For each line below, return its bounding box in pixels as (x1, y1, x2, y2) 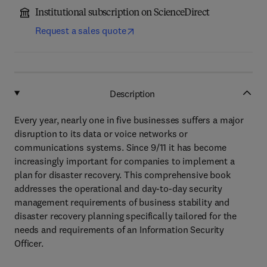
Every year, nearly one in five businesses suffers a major (14, 114, 244, 126)
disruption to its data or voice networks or (14, 128, 188, 139)
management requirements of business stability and (14, 196, 230, 208)
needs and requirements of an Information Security (14, 223, 225, 235)
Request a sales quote (35, 24, 126, 36)
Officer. (14, 237, 44, 249)
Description (110, 87, 155, 100)
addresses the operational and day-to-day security (14, 182, 223, 194)
